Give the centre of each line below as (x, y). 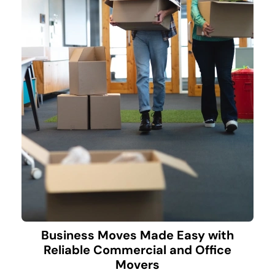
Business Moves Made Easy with (137, 235)
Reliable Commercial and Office (137, 250)
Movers (137, 264)
